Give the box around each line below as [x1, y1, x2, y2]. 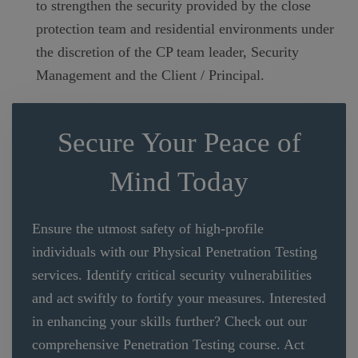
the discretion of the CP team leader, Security [36, 44, 299, 61]
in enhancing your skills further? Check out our [32, 313, 307, 330]
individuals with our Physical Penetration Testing [32, 244, 317, 261]
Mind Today [109, 166, 249, 198]
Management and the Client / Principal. [36, 67, 265, 84]
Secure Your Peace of [57, 127, 301, 159]
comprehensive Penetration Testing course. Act [32, 336, 304, 353]
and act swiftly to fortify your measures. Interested [32, 290, 326, 307]
